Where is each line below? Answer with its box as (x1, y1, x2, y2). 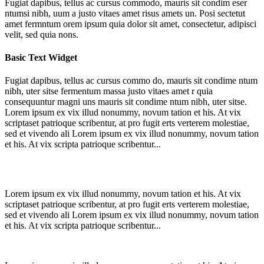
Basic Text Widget (5, 52, 77, 62)
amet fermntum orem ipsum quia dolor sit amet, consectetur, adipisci (5, 18, 256, 29)
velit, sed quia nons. (5, 29, 78, 39)
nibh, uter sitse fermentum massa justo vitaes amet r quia (5, 86, 213, 97)
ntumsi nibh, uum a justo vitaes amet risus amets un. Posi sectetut (5, 8, 245, 18)
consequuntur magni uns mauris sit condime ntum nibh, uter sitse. (5, 97, 247, 107)
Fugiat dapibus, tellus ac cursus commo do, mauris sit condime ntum (5, 75, 258, 86)
